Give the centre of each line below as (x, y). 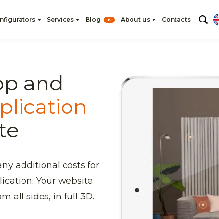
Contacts (176, 19)
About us (135, 19)
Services (60, 19)
